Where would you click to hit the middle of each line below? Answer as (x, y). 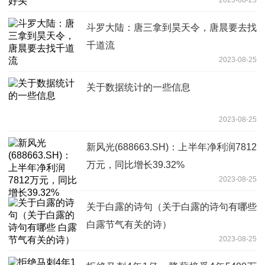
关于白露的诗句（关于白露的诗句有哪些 (172, 206)
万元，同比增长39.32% (135, 164)
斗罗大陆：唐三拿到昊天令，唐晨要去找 (172, 27)
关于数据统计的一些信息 (138, 87)
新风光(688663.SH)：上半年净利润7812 (172, 147)
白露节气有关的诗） (129, 224)
